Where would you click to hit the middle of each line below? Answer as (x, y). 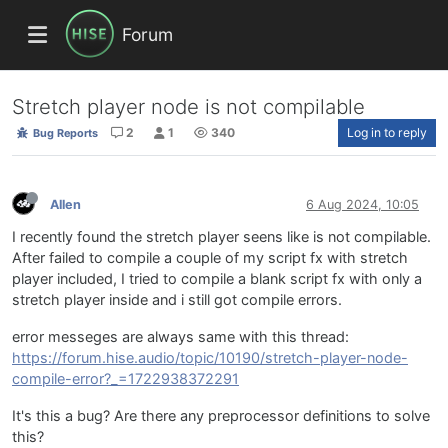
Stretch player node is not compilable (188, 107)
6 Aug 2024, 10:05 (362, 204)
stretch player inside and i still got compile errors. (177, 300)
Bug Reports (63, 133)
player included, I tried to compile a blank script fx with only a (217, 279)
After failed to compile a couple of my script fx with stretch (210, 258)
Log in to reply (387, 133)
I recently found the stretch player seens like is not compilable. (221, 237)
